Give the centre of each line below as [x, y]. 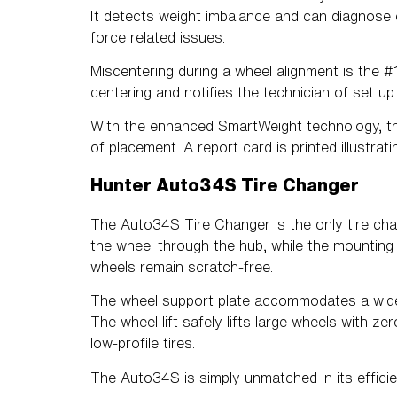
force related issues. [158, 37]
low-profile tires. [143, 343]
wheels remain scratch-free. [182, 266]
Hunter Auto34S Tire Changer [225, 184]
